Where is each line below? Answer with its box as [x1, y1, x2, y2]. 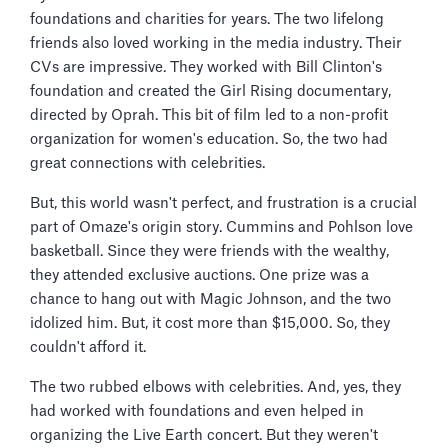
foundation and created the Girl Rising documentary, [30, 84, 391, 99]
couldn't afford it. [30, 340, 146, 355]
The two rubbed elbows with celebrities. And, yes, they [30, 380, 401, 395]
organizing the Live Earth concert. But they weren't [30, 428, 378, 443]
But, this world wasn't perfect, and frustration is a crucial [30, 196, 417, 211]
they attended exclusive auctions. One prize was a [30, 268, 369, 283]
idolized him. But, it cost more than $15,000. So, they [30, 316, 390, 331]
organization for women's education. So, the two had [30, 132, 388, 147]
